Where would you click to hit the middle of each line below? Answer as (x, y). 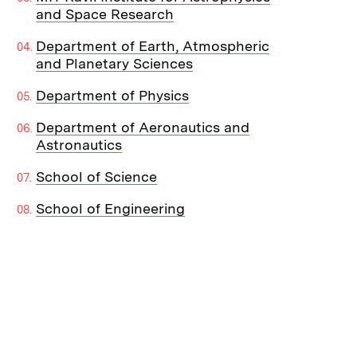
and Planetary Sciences (115, 64)
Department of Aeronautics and (143, 127)
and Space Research (105, 14)
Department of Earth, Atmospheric (153, 46)
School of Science (97, 177)
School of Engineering (111, 209)
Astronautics (79, 145)
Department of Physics (113, 96)
